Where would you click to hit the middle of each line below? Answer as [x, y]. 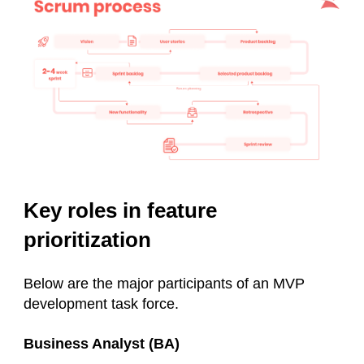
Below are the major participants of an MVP [164, 284]
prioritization [87, 240]
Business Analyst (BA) [104, 344]
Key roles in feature [120, 211]
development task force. [101, 304]
